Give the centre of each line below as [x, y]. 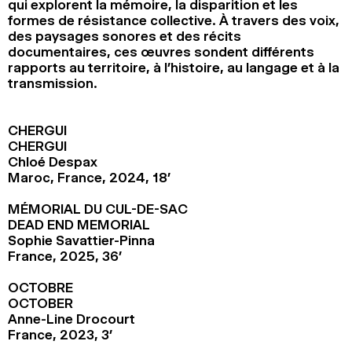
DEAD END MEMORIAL [79, 224]
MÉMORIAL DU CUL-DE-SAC [98, 209]
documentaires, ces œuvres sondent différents [161, 51]
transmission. [53, 83]
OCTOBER [40, 303]
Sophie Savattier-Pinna [81, 240]
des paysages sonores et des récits [125, 36]
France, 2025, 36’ [65, 256]
